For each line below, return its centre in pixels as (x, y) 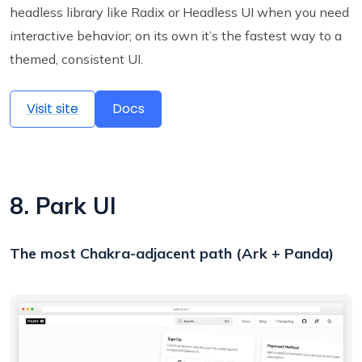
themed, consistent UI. (76, 59)
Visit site (53, 109)
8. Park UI (63, 206)
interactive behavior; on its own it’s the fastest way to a (176, 36)
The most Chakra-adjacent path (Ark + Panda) (172, 254)
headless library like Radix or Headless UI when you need (179, 13)
